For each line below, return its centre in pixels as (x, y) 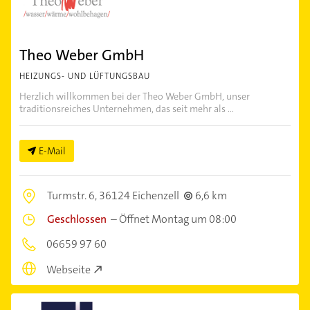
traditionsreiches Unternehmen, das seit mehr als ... (127, 109)
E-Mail (52, 151)
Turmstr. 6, (73, 196)
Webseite (69, 269)
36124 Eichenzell (139, 196)
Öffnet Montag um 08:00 (178, 219)
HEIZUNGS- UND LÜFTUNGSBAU (85, 76)
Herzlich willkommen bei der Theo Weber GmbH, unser (135, 97)
